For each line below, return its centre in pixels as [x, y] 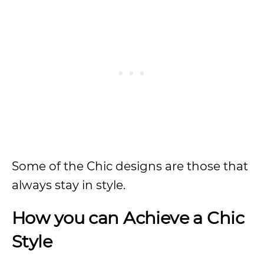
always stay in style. [70, 185]
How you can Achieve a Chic [128, 218]
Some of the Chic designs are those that [130, 166]
